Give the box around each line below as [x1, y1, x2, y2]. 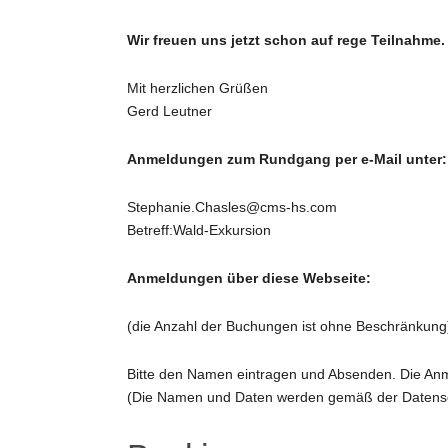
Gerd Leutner [127, 103, 212, 120]
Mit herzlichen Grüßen [127, 80, 268, 97]
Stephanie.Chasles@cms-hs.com [127, 199, 337, 216]
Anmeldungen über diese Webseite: [127, 270, 371, 287]
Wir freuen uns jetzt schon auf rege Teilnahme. [127, 32, 445, 49]
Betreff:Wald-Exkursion [127, 222, 271, 239]
